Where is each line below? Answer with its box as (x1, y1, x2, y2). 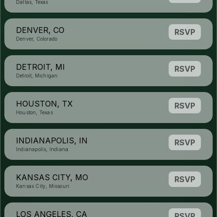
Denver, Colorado (16, 36, 58, 42)
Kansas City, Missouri (16, 183, 70, 189)
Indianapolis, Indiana (16, 146, 69, 152)
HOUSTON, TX (16, 99, 73, 108)
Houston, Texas (16, 109, 53, 115)
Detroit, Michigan (16, 73, 58, 78)
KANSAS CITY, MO (16, 172, 88, 182)
